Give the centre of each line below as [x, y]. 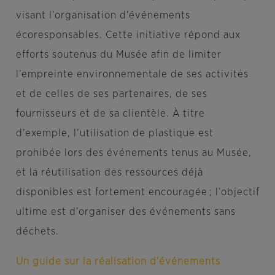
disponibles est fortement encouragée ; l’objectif [137, 192]
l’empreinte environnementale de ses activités [132, 74]
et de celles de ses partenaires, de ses [111, 94]
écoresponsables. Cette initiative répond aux [128, 35]
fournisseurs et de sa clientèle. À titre [110, 114]
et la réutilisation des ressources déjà [109, 172]
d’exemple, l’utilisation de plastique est [114, 133]
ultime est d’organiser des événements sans [126, 212]
